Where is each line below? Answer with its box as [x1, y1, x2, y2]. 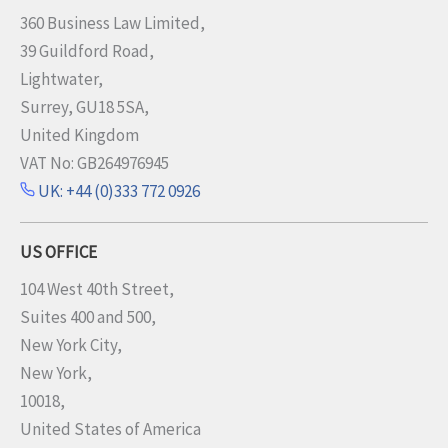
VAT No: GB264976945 [20, 151, 169, 174]
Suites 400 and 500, [20, 305, 156, 328]
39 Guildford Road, [20, 39, 154, 62]
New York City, [20, 333, 122, 356]
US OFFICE [20, 240, 97, 263]
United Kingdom [20, 123, 139, 146]
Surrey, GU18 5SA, [20, 95, 149, 118]
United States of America [20, 417, 201, 440]
